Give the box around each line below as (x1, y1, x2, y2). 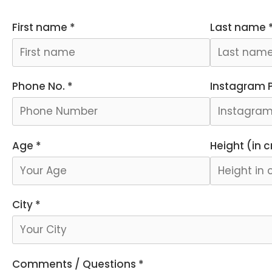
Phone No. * (12, 79, 73, 94)
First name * (12, 19, 75, 35)
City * (12, 197, 41, 212)
